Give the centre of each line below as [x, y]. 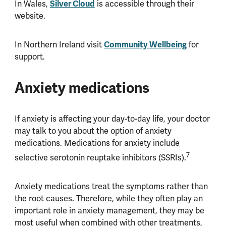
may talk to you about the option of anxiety [93, 131]
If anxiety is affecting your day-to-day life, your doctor [112, 119]
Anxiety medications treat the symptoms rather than [111, 186]
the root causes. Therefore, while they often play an [108, 198]
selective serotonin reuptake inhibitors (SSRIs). [100, 157]
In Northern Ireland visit [59, 45]
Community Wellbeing [145, 45]
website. [32, 16]
